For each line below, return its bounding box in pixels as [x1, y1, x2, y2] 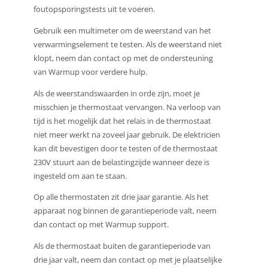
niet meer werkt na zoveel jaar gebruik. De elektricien [33, 129, 220, 140]
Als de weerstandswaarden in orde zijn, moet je [33, 87, 200, 99]
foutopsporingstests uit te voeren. [33, 3, 155, 14]
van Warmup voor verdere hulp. [33, 66, 147, 77]
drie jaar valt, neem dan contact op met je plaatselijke [33, 254, 222, 266]
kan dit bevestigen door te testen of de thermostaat [33, 142, 218, 154]
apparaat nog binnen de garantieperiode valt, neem [33, 205, 217, 217]
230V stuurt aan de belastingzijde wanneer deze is [33, 156, 209, 167]
